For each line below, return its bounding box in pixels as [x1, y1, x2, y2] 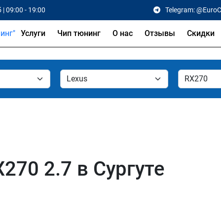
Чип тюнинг [57, 29, 101, 38]
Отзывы [145, 29, 175, 38]
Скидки [187, 29, 215, 38]
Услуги [21, 29, 45, 38]
